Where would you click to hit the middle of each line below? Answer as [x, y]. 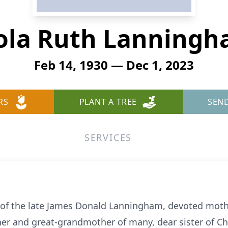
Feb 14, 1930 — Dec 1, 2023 [114, 65]
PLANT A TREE [108, 102]
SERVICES [108, 137]
